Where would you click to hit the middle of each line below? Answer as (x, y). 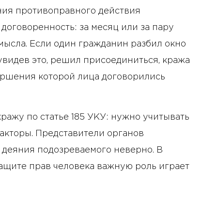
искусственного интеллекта (146, 11)
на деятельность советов (140, 23)
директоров (110, 36)
